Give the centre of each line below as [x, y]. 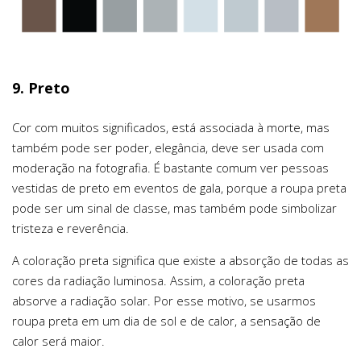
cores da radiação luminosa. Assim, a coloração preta [158, 281]
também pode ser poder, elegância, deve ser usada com [168, 148]
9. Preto [41, 88]
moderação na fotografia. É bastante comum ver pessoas [170, 168]
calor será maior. [58, 341]
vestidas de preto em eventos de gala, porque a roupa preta [179, 188]
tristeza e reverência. [71, 228]
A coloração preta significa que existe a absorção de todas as [180, 261]
